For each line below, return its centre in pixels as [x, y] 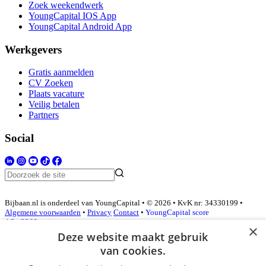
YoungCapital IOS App [72, 15]
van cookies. [133, 251]
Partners [44, 115]
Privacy [99, 213]
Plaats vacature [56, 94]
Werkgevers [33, 49]
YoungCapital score [177, 213]
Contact [126, 213]
